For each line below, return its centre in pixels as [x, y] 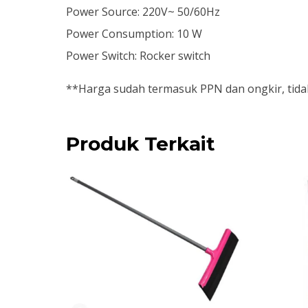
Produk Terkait [141, 143]
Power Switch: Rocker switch [138, 55]
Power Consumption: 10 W [134, 33]
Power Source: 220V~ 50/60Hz [143, 11]
